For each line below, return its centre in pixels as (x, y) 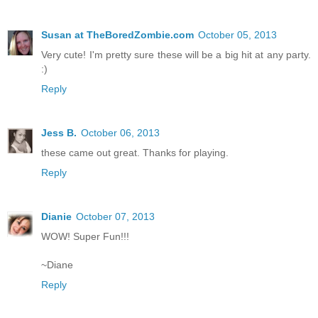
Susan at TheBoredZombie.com (117, 35)
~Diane (57, 264)
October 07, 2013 (115, 216)
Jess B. (59, 132)
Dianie (56, 216)
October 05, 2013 (237, 35)
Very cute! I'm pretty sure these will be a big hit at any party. (176, 55)
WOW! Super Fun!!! (85, 236)
